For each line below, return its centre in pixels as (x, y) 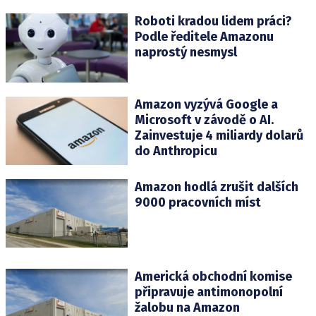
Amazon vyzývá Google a (206, 104)
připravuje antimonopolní (208, 292)
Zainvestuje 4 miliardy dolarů (219, 135)
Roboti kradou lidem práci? (213, 22)
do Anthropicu (176, 151)
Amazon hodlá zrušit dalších (216, 187)
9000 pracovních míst (197, 202)
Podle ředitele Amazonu (204, 37)
